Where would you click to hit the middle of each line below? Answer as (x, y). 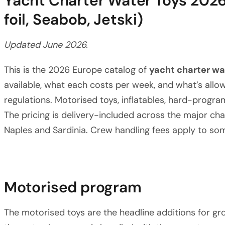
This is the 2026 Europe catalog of (77, 70)
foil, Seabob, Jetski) (74, 19)
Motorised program (73, 187)
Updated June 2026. (46, 45)
